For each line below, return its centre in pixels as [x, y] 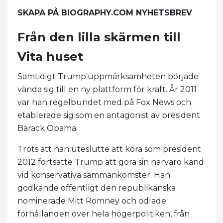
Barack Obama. [48, 128]
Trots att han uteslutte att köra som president [109, 149]
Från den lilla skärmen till [99, 37]
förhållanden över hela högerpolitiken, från [104, 214]
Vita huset [50, 56]
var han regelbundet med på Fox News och [104, 102]
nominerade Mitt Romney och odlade [92, 201]
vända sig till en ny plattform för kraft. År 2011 [107, 89]
